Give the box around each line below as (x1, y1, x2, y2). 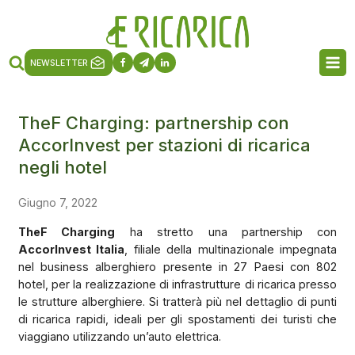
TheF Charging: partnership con (17, 112, 289, 133)
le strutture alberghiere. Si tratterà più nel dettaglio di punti (17, 294, 338, 308)
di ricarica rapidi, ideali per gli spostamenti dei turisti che (17, 311, 338, 326)
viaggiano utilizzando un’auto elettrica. (17, 329, 221, 343)
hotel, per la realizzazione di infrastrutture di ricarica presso (17, 277, 338, 291)
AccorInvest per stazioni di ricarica (17, 134, 311, 155)
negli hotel (17, 156, 107, 177)
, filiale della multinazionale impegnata (124, 242, 338, 256)
